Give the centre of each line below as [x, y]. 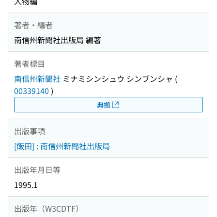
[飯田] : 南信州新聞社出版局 [62, 146]
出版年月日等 [37, 169]
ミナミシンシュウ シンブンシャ [117, 79]
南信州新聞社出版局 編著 [58, 40]
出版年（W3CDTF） [49, 208]
